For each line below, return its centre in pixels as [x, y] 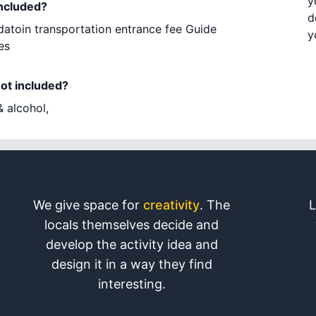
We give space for [89, 205]
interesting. [132, 284]
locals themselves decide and [132, 225]
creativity [172, 205]
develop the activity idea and [132, 244]
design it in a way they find [132, 264]
